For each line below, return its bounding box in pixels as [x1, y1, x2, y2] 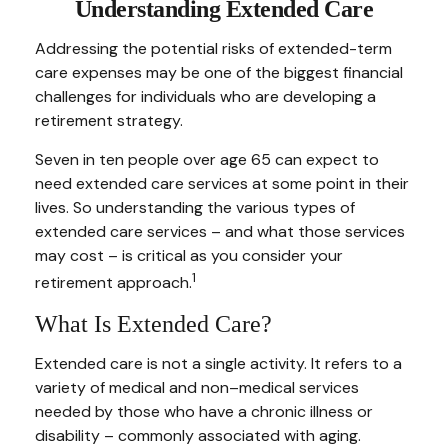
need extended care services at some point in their [35, 173, 409, 194]
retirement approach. [35, 272, 192, 294]
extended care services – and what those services [35, 221, 405, 242]
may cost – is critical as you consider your [35, 245, 343, 266]
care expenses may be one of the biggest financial [35, 62, 403, 83]
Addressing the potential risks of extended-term [35, 38, 392, 59]
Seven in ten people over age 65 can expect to [35, 149, 379, 170]
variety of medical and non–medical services [35, 377, 359, 399]
